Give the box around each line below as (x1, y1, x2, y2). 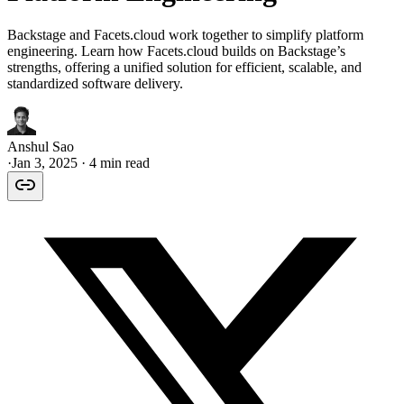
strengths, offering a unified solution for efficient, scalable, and (7, 60, 362, 76)
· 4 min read (78, 155, 150, 171)
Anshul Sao (7, 139, 74, 155)
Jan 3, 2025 (12, 155, 78, 171)
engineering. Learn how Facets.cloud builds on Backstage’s (7, 43, 345, 60)
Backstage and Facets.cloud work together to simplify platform (7, 27, 363, 43)
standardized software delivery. (7, 76, 183, 92)
